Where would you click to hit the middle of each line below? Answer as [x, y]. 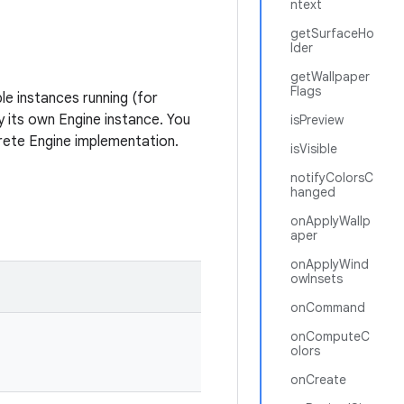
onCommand [328, 308]
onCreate [318, 380]
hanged [313, 192]
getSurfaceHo [332, 33]
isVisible [314, 149]
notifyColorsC [332, 178]
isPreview [317, 120]
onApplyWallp [331, 221]
